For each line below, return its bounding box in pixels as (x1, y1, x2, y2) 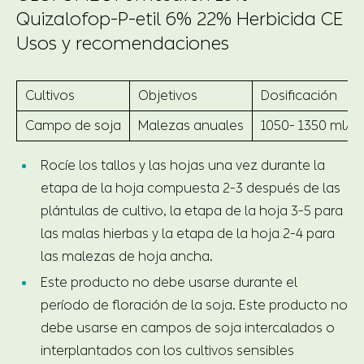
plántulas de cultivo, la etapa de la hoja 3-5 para (41, 202, 343, 219)
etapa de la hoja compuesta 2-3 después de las (41, 180, 340, 196)
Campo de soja (25, 117, 121, 133)
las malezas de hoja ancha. (41, 248, 213, 264)
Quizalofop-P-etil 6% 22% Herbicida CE (16, 8, 343, 30)
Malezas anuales (138, 117, 244, 133)
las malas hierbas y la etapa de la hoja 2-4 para (41, 225, 335, 241)
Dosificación (261, 87, 337, 103)
